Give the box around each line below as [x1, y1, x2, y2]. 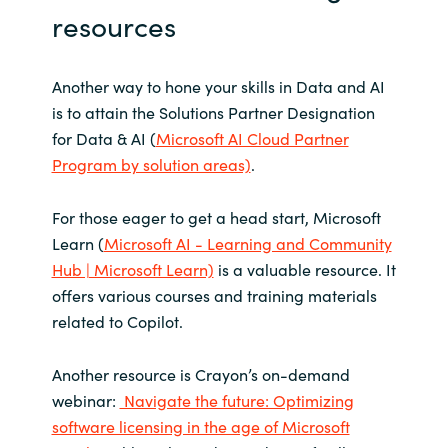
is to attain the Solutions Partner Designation [51, 100, 375, 123]
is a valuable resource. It [213, 257, 396, 280]
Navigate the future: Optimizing [119, 389, 354, 412]
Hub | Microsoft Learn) [51, 257, 214, 280]
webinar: [51, 389, 120, 412]
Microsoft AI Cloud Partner [155, 126, 349, 149]
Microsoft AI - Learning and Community [103, 231, 392, 254]
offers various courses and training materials [51, 283, 377, 306]
